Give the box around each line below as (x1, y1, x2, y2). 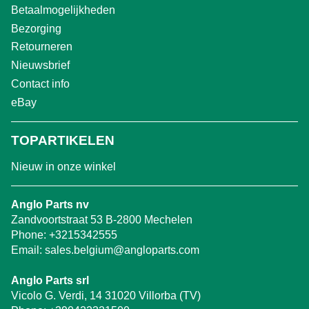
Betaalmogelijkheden (11, 3, 115, 16)
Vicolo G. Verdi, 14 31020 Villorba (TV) (11, 289, 201, 301)
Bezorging (11, 22, 61, 34)
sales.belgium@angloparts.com (45, 243, 199, 256)
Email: (11, 243, 42, 256)
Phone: (11, 228, 49, 241)
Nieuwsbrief (11, 59, 70, 72)
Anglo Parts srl (11, 274, 89, 286)
